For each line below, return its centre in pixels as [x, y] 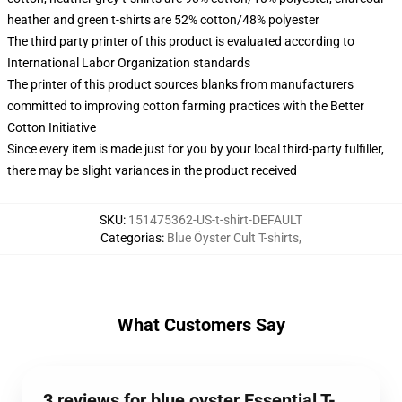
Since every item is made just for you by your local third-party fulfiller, [196, 149]
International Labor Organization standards [129, 63]
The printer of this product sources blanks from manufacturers [180, 84]
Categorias [131, 238]
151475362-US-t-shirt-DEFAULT [215, 220]
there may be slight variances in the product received [152, 170]
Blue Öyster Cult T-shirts [233, 238]
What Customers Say [201, 325]
